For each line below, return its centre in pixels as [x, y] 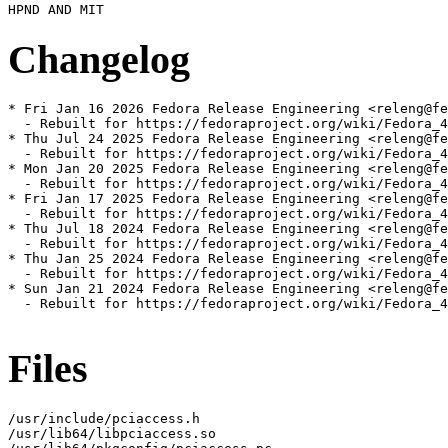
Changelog [99, 59]
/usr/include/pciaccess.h [104, 418]
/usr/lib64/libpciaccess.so [112, 433]
